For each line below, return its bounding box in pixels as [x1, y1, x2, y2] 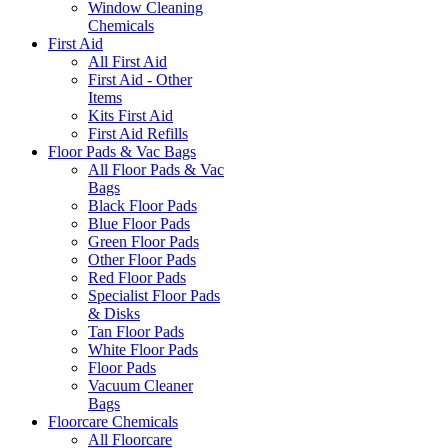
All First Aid [88, 53, 167, 71]
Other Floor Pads [88, 251, 196, 269]
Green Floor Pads [88, 233, 199, 251]
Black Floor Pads [88, 197, 197, 215]
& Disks [88, 305, 140, 323]
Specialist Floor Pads [88, 287, 220, 305]
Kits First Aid [88, 107, 173, 125]
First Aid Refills [88, 125, 188, 143]
